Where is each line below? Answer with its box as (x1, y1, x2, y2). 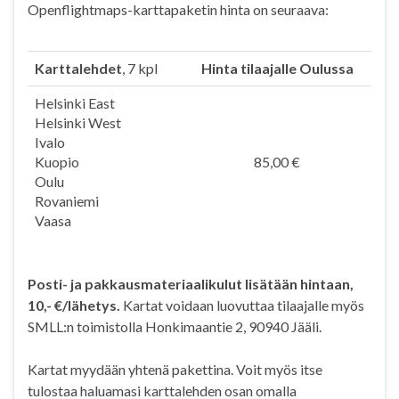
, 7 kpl (122, 60, 158, 77)
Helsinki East (35, 94, 115, 112)
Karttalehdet (35, 60, 122, 77)
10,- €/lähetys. (28, 297, 120, 314)
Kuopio (35, 153, 79, 171)
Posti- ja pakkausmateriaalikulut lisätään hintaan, (28, 275, 354, 293)
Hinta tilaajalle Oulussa (200, 60, 354, 77)
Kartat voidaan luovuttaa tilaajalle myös (120, 297, 364, 314)
